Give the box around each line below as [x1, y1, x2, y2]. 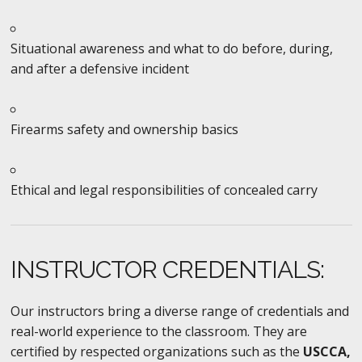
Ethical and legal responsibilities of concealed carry [10, 180, 318, 199]
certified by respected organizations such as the [10, 342, 303, 360]
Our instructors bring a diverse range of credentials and [10, 301, 349, 320]
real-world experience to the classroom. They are [10, 322, 307, 340]
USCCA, [302, 342, 351, 360]
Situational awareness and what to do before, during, [10, 39, 333, 57]
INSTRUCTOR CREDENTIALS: [10, 255, 324, 284]
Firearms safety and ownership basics [10, 120, 238, 138]
